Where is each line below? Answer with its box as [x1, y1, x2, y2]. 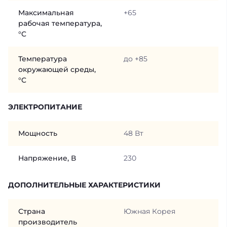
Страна [18, 206, 45, 216]
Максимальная [18, 8, 74, 17]
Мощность [18, 128, 57, 138]
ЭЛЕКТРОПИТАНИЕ [8, 102, 82, 111]
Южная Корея [123, 206, 175, 216]
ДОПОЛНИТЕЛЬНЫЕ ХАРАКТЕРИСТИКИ [8, 180, 161, 190]
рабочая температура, [18, 18, 102, 28]
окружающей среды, [18, 64, 96, 74]
